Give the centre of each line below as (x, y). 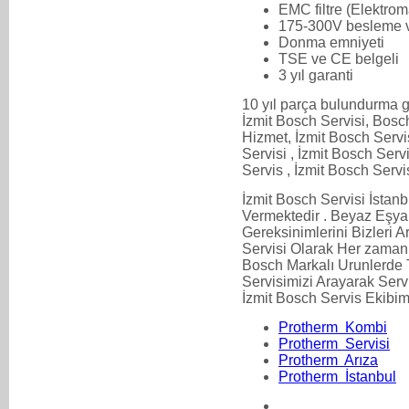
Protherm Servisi (334, 343)
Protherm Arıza (328, 360)
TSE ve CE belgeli (339, 58)
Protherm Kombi (333, 327)
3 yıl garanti (316, 75)
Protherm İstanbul (337, 376)
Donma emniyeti (331, 42)
